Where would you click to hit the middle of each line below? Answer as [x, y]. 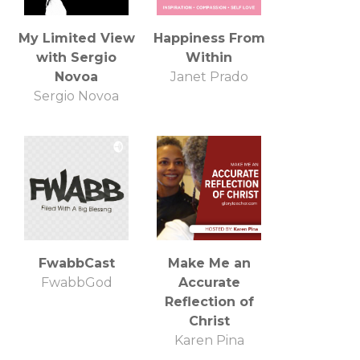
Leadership [76, 25]
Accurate [209, 282]
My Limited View [76, 38]
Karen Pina [209, 340]
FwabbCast [76, 263]
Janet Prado [209, 76]
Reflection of [209, 301]
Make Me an [209, 263]
